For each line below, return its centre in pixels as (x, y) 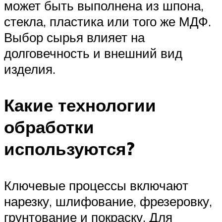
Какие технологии (80, 105)
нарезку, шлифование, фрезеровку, (108, 201)
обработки (49, 127)
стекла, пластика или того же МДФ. (108, 22)
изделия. (30, 69)
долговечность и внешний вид (93, 53)
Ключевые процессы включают (96, 185)
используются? (69, 149)
